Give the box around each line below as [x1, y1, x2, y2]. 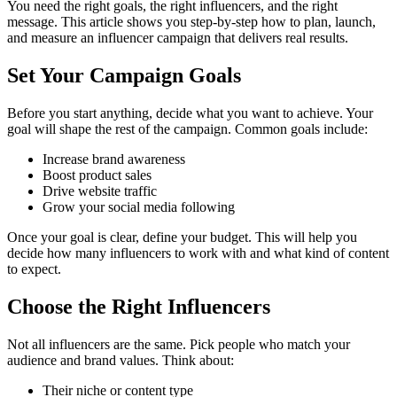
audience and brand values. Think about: [7, 353, 234, 369]
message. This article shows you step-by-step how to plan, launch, [7, 14, 376, 30]
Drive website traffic [43, 183, 157, 199]
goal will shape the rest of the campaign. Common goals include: [7, 121, 368, 137]
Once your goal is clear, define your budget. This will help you [7, 230, 357, 245]
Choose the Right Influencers [7, 295, 270, 319]
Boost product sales [43, 167, 152, 183]
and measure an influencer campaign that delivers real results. [7, 30, 348, 46]
